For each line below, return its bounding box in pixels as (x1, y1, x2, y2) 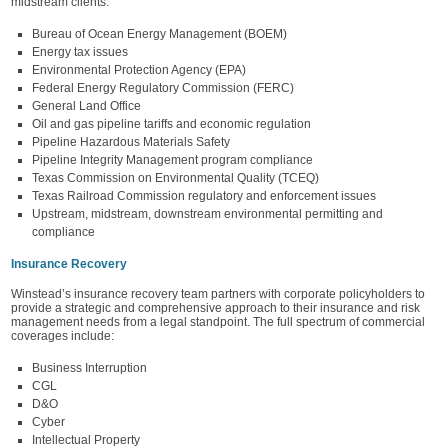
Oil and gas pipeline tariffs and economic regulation (32, 117, 311, 131)
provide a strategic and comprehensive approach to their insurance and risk (11, 301, 420, 315)
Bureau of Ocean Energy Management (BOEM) (32, 27, 287, 41)
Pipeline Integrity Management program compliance (32, 153, 313, 167)
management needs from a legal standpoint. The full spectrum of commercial (11, 315, 425, 329)
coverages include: (11, 329, 114, 343)
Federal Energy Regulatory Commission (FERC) (32, 81, 294, 95)
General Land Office (32, 99, 141, 113)
